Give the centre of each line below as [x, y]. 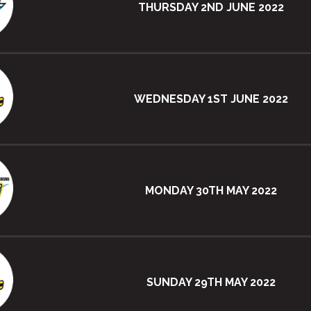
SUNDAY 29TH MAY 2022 [211, 282]
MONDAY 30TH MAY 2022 [211, 190]
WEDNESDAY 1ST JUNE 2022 [211, 99]
